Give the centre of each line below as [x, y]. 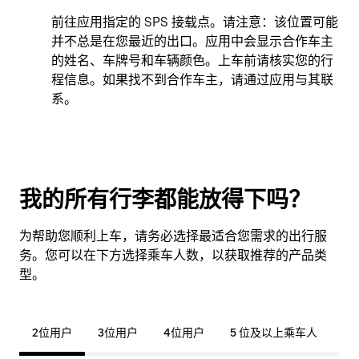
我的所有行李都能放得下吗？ [165, 199]
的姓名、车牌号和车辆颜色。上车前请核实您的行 [192, 60]
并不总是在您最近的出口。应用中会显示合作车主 [192, 41]
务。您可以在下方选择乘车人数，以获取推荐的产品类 [173, 255]
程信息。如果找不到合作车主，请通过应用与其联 [192, 79]
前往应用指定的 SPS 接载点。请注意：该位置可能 [195, 22]
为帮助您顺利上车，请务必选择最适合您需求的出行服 [173, 236]
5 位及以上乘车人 [274, 332]
